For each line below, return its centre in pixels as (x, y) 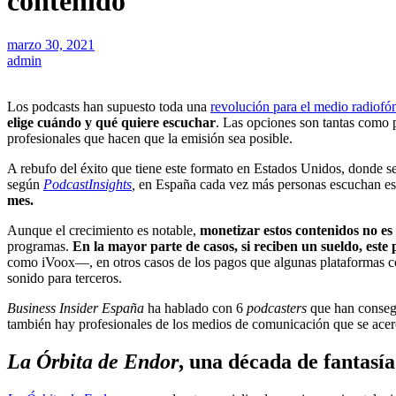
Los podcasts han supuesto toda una (109, 106)
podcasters (277, 308)
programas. (40, 246)
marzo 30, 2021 (51, 44)
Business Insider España (76, 308)
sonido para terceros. (65, 278)
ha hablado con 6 (195, 308)
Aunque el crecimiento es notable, (103, 230)
